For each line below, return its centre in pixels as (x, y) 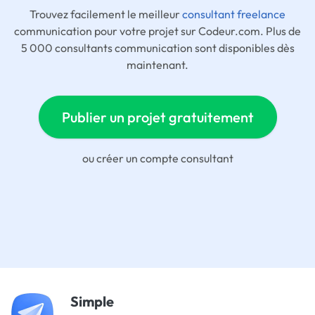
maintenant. (157, 65)
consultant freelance (234, 14)
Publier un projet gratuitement (157, 117)
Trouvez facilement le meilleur (106, 14)
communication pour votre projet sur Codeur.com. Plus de (157, 31)
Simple (92, 301)
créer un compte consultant (165, 158)
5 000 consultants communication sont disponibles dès (157, 48)
